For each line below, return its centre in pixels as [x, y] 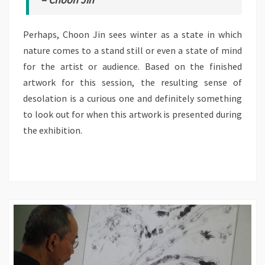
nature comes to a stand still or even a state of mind [132, 51]
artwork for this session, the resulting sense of [132, 83]
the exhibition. [53, 130]
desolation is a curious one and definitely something [132, 98]
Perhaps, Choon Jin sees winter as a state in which [132, 35]
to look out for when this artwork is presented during [132, 114]
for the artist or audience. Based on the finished [132, 67]
